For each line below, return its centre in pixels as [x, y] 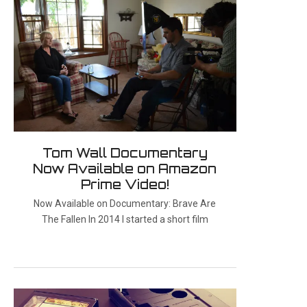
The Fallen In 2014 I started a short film [125, 219]
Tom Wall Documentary [125, 152]
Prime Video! [125, 184]
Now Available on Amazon [125, 168]
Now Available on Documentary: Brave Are [125, 203]
